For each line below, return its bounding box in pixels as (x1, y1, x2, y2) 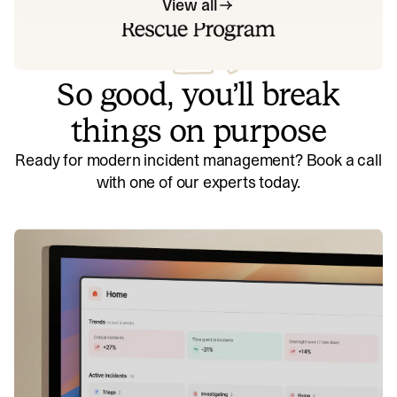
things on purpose (71, 108, 326, 152)
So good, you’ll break (57, 72, 340, 116)
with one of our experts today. (96, 170, 301, 193)
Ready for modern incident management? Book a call (15, 148, 382, 171)
